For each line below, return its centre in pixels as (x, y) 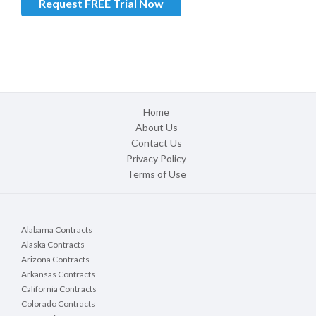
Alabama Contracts (57, 230)
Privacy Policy (156, 159)
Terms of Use (156, 174)
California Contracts (59, 289)
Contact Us (156, 143)
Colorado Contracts (58, 304)
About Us (156, 128)
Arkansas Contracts (58, 274)
